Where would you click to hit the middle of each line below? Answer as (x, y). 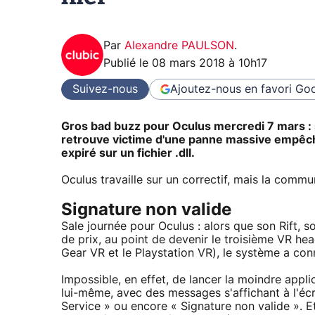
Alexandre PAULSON (179, 46)
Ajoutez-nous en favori (231, 89)
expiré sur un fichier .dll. (128, 153)
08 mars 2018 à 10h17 (210, 64)
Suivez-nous (105, 89)
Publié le (128, 64)
